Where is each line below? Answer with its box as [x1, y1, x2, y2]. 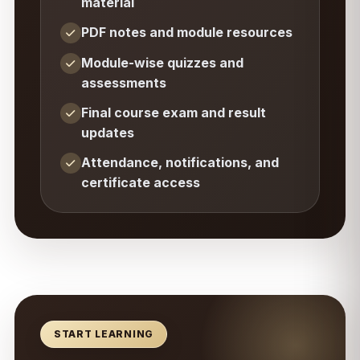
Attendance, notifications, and [80, 154, 279, 170]
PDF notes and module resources [80, 24, 292, 40]
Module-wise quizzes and [80, 55, 243, 71]
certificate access [80, 174, 200, 190]
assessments [80, 75, 166, 91]
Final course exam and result [80, 104, 266, 121]
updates [80, 125, 134, 141]
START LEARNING [53, 328, 154, 340]
